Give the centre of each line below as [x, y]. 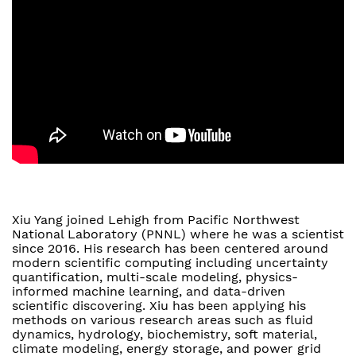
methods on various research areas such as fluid [163, 320]
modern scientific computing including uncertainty [170, 263]
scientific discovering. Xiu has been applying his [159, 306]
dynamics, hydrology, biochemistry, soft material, [164, 335]
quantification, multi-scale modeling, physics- [155, 277]
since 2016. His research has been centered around [170, 249]
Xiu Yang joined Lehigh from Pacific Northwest [156, 220]
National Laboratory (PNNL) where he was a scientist [178, 234]
